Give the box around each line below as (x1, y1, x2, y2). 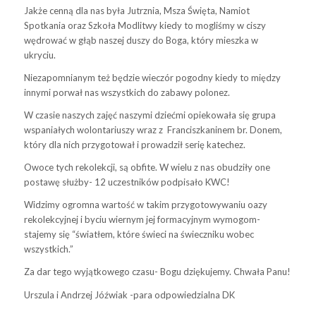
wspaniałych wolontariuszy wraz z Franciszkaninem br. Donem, (23, 124, 282, 136)
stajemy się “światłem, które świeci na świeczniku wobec (23, 229, 254, 241)
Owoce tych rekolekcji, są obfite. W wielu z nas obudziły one (23, 162, 270, 174)
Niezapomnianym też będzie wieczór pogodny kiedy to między (23, 72, 281, 84)
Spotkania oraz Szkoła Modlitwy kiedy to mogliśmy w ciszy (23, 20, 266, 32)
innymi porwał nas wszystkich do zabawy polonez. (23, 87, 230, 99)
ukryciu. (23, 49, 58, 61)
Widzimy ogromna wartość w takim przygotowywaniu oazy (23, 199, 267, 211)
